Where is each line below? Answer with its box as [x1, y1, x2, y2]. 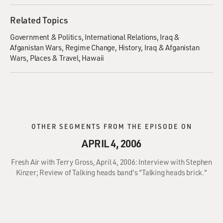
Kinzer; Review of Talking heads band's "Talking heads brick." [16, 167, 207, 177]
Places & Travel [29, 53, 79, 63]
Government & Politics [10, 32, 82, 42]
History [118, 42, 141, 52]
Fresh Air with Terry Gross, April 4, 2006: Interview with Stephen [11, 157, 212, 167]
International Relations [85, 32, 157, 42]
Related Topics [10, 14, 69, 26]
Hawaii [82, 53, 105, 63]
